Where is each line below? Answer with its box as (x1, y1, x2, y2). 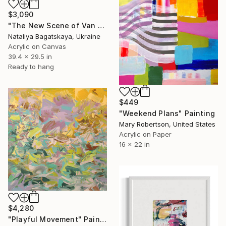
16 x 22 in (119, 140, 150, 148)
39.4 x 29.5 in (8, 52, 52, 61)
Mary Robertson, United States (119, 120, 215, 128)
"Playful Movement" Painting (99, 215, 106, 224)
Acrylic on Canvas (8, 42, 66, 50)
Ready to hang (8, 62, 54, 71)
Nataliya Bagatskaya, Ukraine (8, 32, 100, 40)
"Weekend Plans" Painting (119, 108, 215, 118)
